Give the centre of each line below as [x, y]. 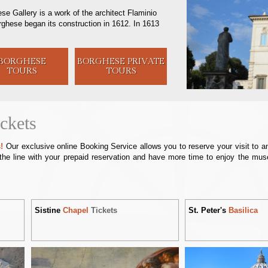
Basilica [243, 211]
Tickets [104, 211]
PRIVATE [145, 62]
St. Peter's [209, 211]
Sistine [48, 211]
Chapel [75, 211]
